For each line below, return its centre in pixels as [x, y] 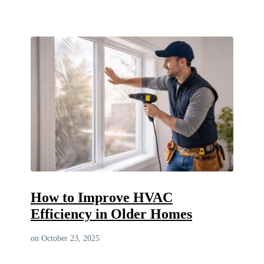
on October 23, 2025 [65, 238]
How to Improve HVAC [102, 197]
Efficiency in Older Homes [111, 214]
